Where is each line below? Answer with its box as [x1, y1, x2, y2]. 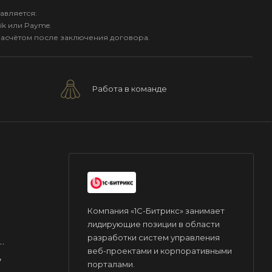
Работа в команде [92, 83, 167, 93]
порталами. [87, 259, 135, 269]
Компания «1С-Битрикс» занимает [87, 205, 225, 216]
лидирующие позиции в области [87, 219, 220, 229]
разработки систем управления [87, 232, 220, 242]
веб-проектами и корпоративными [87, 245, 232, 256]
